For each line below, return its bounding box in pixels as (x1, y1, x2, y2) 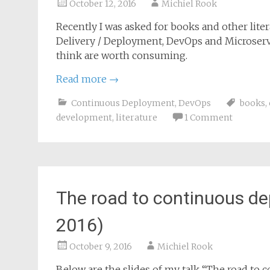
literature (116, 112, 157, 123)
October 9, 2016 (69, 241, 132, 252)
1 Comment (184, 112, 233, 123)
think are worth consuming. (56, 49, 187, 61)
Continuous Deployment (71, 98, 175, 108)
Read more (56, 73, 109, 85)
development (56, 112, 112, 123)
